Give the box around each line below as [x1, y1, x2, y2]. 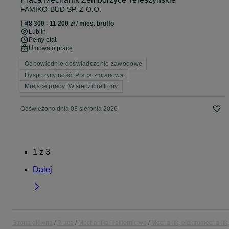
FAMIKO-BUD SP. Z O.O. [20, 5, 101, 14]
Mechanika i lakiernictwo [78, 219, 147, 227]
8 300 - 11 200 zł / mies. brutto [29, 20, 114, 28]
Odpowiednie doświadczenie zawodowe [25, 60, 143, 68]
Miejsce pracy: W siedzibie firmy [25, 83, 118, 90]
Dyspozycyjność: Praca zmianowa [25, 72, 124, 79]
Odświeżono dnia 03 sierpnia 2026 [20, 105, 118, 113]
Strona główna [12, 219, 53, 227]
